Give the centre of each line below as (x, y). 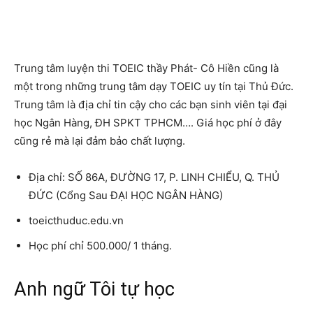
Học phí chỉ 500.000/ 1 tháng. (100, 245)
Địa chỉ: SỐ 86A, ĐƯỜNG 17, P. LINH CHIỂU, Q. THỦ (154, 177)
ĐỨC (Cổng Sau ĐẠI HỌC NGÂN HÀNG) (126, 195)
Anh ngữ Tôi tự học (94, 289)
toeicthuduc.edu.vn (76, 220)
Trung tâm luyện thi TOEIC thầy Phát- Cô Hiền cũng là (146, 68)
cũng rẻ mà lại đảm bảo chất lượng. (100, 140)
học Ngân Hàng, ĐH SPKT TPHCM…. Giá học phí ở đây (148, 122)
